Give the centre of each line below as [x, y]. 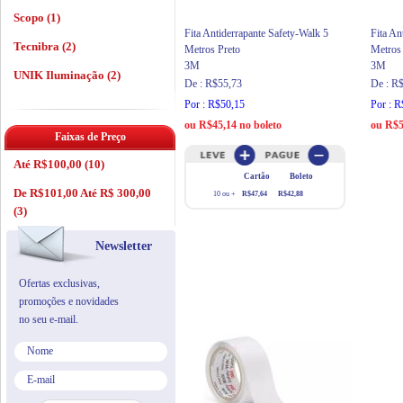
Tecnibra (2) [45, 46]
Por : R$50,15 [215, 104]
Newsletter [124, 246]
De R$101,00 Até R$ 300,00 [82, 193]
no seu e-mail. [49, 319]
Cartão [257, 176]
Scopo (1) [37, 18]
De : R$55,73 [213, 84]
